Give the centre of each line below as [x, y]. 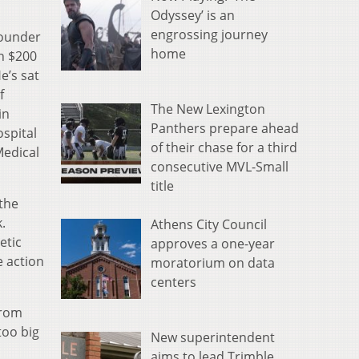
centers [173, 282]
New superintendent [213, 338]
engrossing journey [209, 35]
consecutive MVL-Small [220, 167]
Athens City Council [209, 225]
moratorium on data [213, 263]
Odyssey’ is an [193, 16]
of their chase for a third [224, 148]
